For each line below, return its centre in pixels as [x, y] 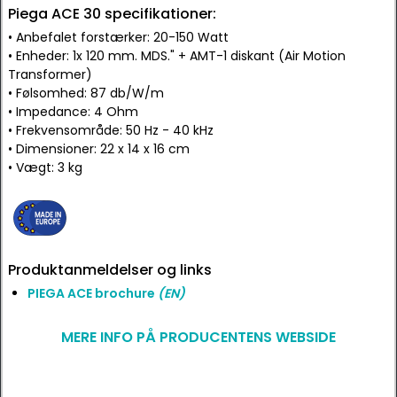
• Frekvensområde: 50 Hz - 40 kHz [111, 130]
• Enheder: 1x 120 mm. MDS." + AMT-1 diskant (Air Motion [177, 56]
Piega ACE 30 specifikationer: [112, 14]
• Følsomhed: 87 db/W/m [86, 93]
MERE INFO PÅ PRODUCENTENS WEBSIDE [198, 337]
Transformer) [50, 74]
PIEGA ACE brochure [93, 293]
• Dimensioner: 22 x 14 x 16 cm [99, 149]
